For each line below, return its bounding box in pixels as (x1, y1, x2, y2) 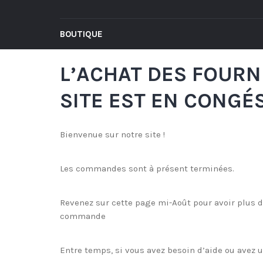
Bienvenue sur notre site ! (60, 129, 165, 140)
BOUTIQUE (60, 29, 103, 39)
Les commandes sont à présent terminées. (60, 163, 234, 174)
